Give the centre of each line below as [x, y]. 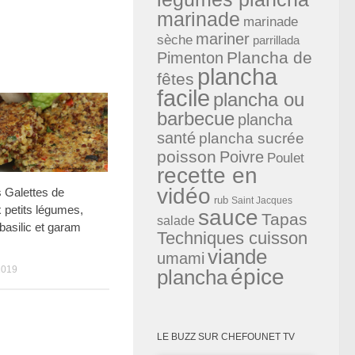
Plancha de [269, 57]
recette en [207, 175]
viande [237, 256]
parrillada [276, 40]
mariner [223, 38]
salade [176, 220]
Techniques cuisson [232, 238]
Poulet [286, 157]
